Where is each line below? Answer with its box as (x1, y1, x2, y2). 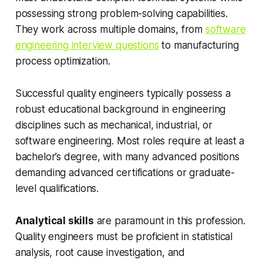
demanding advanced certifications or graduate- (15, 167, 235, 179)
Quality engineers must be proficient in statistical (15, 231, 233, 243)
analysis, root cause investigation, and (15, 247, 186, 259)
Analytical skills (15, 215, 94, 227)
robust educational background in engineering (15, 103, 226, 116)
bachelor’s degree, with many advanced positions (15, 151, 240, 163)
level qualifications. (15, 183, 99, 195)
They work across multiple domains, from (15, 23, 205, 36)
